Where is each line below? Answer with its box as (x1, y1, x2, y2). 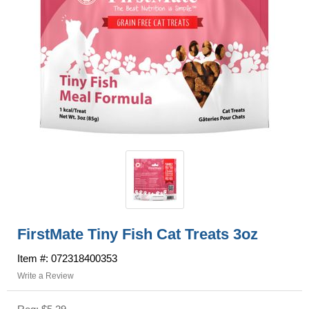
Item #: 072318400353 (17, 252, 117, 264)
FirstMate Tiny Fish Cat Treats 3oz (17, 225, 258, 243)
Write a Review (17, 270, 74, 281)
